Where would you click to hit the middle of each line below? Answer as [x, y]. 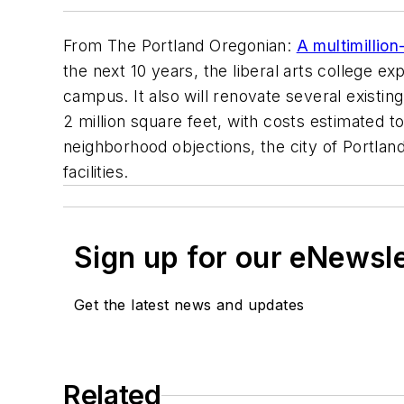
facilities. [96, 172]
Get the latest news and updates [189, 305]
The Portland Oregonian [197, 46]
